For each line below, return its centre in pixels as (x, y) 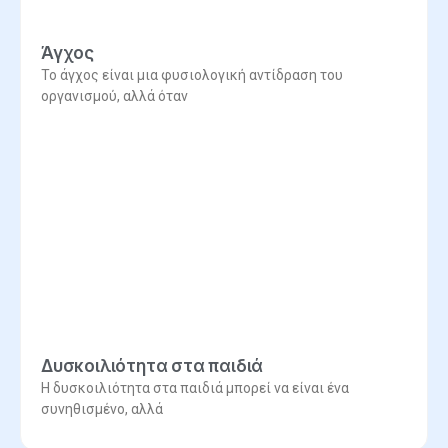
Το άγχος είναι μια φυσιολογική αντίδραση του (192, 74)
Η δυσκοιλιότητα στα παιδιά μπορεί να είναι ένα (195, 387)
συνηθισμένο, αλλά (102, 408)
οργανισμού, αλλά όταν (114, 95)
